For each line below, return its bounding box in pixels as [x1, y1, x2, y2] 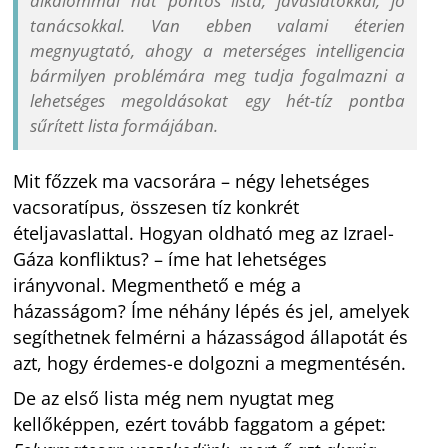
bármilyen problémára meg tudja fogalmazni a [30, 63, 405, 87]
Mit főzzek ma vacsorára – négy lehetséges [13, 169, 371, 194]
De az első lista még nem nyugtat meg [13, 385, 335, 410]
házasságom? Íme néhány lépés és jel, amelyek [13, 299, 410, 324]
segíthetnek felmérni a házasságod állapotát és [13, 325, 409, 350]
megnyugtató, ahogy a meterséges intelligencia [30, 38, 405, 62]
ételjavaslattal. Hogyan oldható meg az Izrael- [13, 221, 395, 246]
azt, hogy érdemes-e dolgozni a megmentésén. [13, 351, 407, 376]
